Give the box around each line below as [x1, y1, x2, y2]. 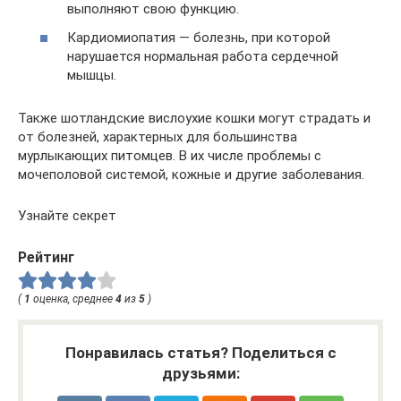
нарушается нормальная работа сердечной [67, 47, 338, 64]
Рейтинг [18, 248, 74, 266]
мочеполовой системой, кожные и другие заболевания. [18, 166, 364, 183]
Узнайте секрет [18, 207, 116, 224]
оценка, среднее [30, 293, 115, 306]
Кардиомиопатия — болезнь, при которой [67, 29, 330, 46]
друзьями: [161, 364, 240, 383]
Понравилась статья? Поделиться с [64, 344, 337, 363]
